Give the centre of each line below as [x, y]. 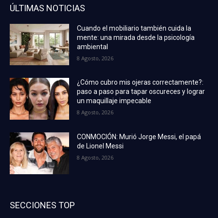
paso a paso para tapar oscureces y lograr [141, 92]
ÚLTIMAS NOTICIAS [47, 8]
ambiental [93, 46]
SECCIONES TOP [42, 205]
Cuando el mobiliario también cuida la [134, 28]
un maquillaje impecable [114, 101]
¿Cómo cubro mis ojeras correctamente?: [140, 82]
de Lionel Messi [100, 146]
